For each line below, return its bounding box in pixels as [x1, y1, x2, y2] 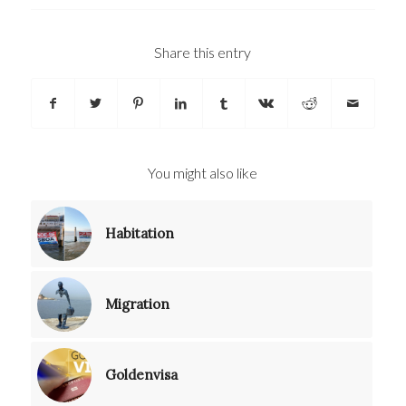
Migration [104, 295, 169, 314]
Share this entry [154, 43, 252, 62]
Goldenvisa [104, 366, 178, 384]
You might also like [148, 164, 258, 182]
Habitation [104, 225, 174, 243]
